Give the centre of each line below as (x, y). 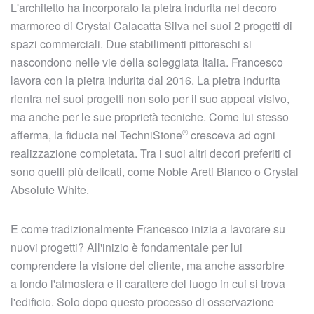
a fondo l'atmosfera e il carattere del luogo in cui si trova (148, 284)
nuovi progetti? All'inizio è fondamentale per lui (127, 247)
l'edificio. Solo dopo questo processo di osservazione (142, 302)
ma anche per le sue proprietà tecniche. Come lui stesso (150, 117)
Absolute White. (50, 190)
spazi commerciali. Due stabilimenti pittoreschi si (131, 44)
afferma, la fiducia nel (65, 135)
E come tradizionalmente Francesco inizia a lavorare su (148, 229)
